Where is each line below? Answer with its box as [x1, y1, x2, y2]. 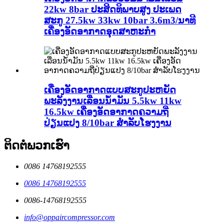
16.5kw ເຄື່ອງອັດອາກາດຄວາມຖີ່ [44, 106, 168, 117]
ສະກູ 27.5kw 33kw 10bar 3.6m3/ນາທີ [44, 15, 195, 26]
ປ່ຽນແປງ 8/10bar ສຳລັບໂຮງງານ [44, 117, 171, 128]
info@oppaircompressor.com [24, 213, 115, 222]
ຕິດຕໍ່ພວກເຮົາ [4, 138, 69, 152]
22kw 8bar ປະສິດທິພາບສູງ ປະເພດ [44, 4, 181, 15]
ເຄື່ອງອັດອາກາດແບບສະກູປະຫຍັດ [44, 84, 176, 95]
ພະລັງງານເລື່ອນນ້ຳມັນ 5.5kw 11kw [44, 95, 181, 106]
